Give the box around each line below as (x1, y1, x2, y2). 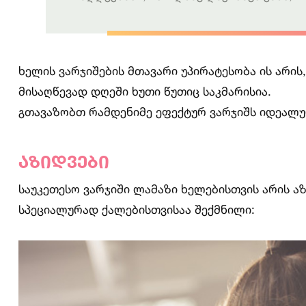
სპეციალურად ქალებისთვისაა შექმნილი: (18, 202, 255, 217)
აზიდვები (18, 152, 109, 172)
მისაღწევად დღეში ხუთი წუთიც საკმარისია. (18, 84, 271, 99)
